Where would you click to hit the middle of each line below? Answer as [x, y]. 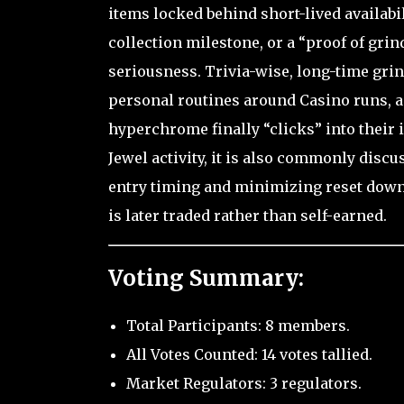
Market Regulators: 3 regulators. [243, 383]
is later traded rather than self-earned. [247, 215]
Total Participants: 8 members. [238, 325]
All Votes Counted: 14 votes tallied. [249, 354]
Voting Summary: [206, 278]
